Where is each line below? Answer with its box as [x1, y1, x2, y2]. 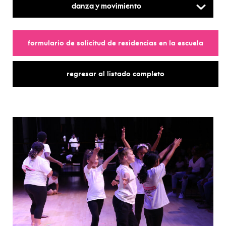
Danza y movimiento [71, 3, 141, 11]
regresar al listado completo [67, 70, 164, 78]
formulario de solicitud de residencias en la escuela [28, 39, 203, 47]
